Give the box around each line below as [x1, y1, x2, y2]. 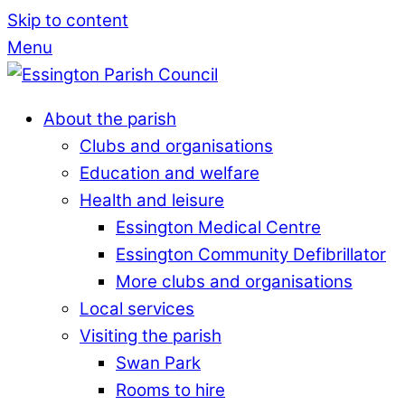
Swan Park [116, 352, 201, 373]
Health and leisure [80, 189, 224, 211]
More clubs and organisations [116, 270, 353, 292]
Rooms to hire [116, 379, 225, 400]
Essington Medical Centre [116, 216, 321, 238]
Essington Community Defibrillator [116, 243, 386, 265]
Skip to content [7, 10, 128, 31]
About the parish [43, 108, 176, 129]
